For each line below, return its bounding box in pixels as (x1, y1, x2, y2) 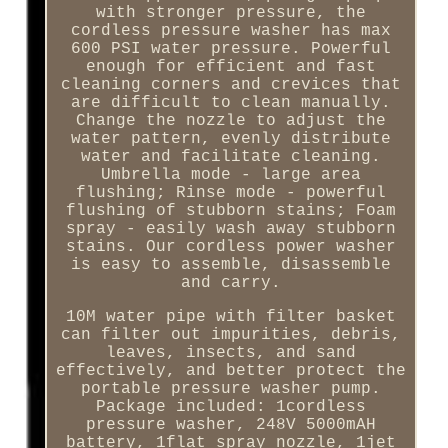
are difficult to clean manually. (70, 94, 391, 113)
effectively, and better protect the (55, 362, 406, 381)
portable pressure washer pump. (80, 380, 381, 399)
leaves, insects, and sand (105, 344, 356, 363)
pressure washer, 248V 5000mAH (85, 416, 376, 435)
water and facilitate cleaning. (80, 148, 381, 167)
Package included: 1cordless (95, 398, 366, 417)
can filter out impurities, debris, (60, 326, 401, 345)
